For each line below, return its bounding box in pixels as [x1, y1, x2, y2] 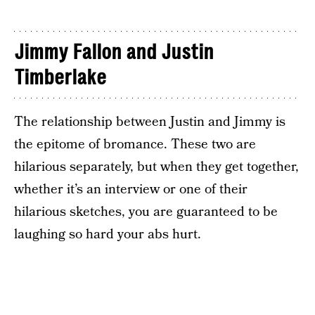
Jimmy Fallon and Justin [14, 40, 214, 65]
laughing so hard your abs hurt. [14, 225, 201, 245]
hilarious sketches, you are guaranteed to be [14, 202, 278, 222]
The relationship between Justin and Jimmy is [14, 112, 285, 132]
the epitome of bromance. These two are [14, 135, 256, 155]
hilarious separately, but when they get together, [14, 157, 299, 177]
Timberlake [14, 65, 106, 90]
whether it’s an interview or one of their [14, 180, 247, 200]
